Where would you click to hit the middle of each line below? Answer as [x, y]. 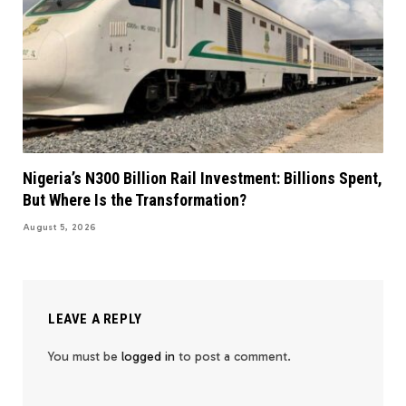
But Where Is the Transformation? [135, 200]
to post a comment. [233, 357]
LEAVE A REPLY [95, 319]
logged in [148, 357]
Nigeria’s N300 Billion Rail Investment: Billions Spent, [203, 179]
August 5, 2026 [60, 228]
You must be [85, 357]
